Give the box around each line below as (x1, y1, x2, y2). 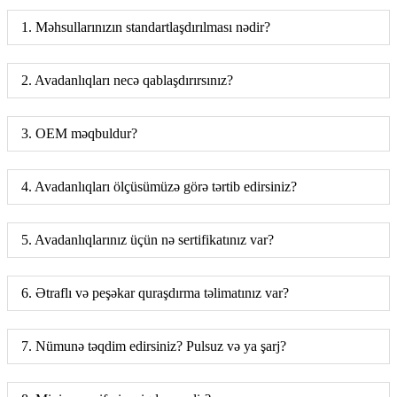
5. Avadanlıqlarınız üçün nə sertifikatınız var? (21, 231, 274, 247)
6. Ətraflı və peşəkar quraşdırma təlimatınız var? (21, 284, 289, 300)
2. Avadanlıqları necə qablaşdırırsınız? (21, 72, 233, 88)
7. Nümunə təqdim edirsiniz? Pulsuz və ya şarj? (21, 338, 286, 354)
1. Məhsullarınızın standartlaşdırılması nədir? (21, 19, 270, 35)
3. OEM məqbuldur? (21, 125, 137, 141)
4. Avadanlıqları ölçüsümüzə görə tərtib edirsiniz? (21, 178, 297, 194)
